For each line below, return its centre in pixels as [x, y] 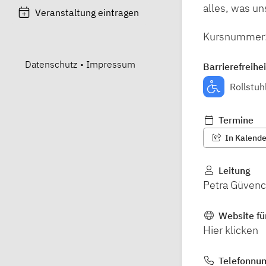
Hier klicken [231, 230]
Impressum [111, 64]
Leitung [233, 170]
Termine [235, 120]
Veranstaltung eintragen [87, 12]
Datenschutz [51, 64]
